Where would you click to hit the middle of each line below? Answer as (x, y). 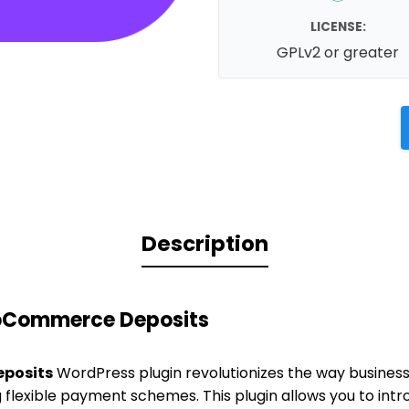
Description (204, 244)
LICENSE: (338, 26)
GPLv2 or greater (338, 52)
